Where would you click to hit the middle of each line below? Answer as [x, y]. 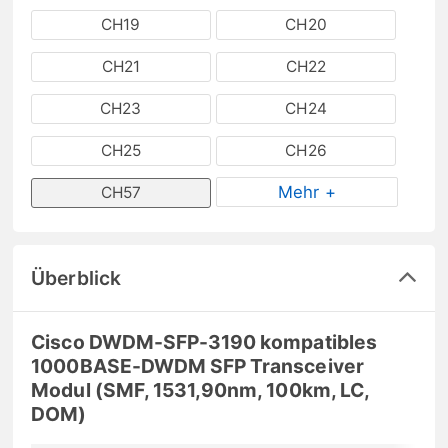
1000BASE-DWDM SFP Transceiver [197, 365]
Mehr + [307, 191]
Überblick [76, 277]
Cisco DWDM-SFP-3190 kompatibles [204, 341]
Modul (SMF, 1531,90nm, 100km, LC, [200, 389]
